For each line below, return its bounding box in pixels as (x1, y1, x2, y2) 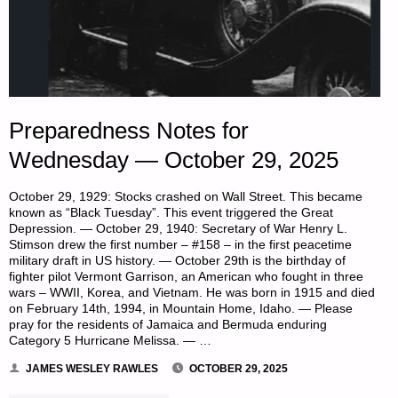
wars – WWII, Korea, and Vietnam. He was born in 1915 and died (9, 285, 376, 299)
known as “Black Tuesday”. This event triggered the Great (9, 205, 334, 219)
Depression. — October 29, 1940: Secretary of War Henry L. (9, 221, 348, 235)
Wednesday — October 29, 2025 (9, 147, 339, 172)
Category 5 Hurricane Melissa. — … (9, 333, 212, 347)
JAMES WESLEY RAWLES (26, 362, 159, 376)
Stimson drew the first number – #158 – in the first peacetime (9, 237, 353, 251)
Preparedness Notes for (9, 117, 250, 143)
